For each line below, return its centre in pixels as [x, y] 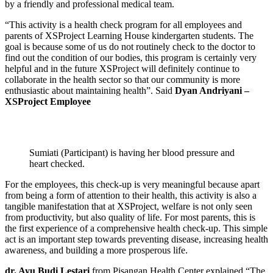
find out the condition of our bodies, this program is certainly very [131, 57]
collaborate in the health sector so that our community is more [122, 79]
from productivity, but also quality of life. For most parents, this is [130, 217]
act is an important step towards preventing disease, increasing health [136, 239]
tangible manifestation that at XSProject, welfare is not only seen [129, 206]
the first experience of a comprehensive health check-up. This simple [136, 228]
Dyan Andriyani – [212, 90]
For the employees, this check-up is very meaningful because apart [132, 184]
